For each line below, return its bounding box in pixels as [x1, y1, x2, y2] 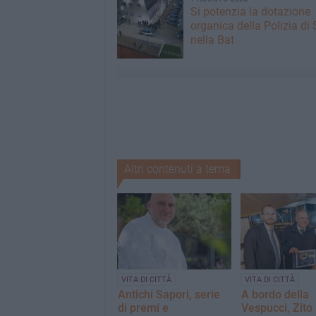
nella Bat [190, 33, 234, 47]
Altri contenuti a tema [123, 162, 231, 176]
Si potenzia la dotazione [190, 5, 310, 18]
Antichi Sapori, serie [117, 288, 220, 302]
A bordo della [241, 288, 309, 302]
